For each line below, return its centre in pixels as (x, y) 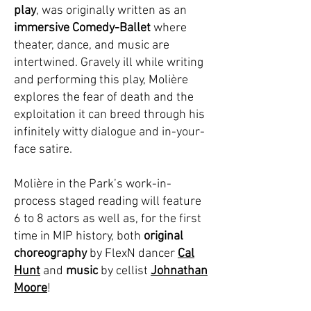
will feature (171, 202)
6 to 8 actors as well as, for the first (108, 219)
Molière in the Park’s (70, 184)
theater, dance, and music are (92, 45)
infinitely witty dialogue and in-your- (109, 132)
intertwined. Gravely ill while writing (109, 63)
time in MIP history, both (79, 236)
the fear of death (107, 98)
